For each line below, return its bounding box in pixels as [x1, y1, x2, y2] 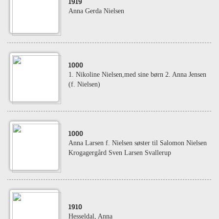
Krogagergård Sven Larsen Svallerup [68, 149, 171, 156]
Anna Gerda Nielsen [68, 7, 124, 15]
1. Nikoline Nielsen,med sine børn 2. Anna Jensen [68, 71, 206, 78]
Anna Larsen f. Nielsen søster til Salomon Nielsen [68, 139, 207, 147]
